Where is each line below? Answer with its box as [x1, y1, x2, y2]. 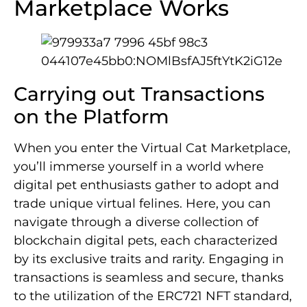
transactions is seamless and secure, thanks [14, 270, 284, 286]
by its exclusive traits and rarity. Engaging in [14, 251, 284, 267]
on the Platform [14, 105, 169, 129]
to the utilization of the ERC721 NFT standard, [14, 288, 292, 304]
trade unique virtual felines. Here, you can [14, 196, 271, 212]
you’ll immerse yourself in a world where [14, 159, 264, 175]
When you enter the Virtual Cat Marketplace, [14, 140, 291, 156]
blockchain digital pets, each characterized [14, 233, 278, 249]
